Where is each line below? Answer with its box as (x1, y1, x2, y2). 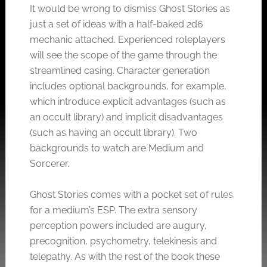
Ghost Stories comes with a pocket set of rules (29, 189, 233, 200)
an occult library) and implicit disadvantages (29, 111, 223, 123)
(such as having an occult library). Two (29, 127, 197, 138)
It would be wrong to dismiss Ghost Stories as (29, 3, 230, 14)
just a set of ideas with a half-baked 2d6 (29, 18, 203, 30)
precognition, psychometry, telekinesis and (29, 235, 217, 247)
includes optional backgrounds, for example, (29, 80, 226, 92)
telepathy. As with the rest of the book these (29, 251, 220, 262)
